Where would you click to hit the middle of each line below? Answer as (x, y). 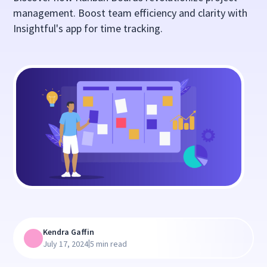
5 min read (109, 244)
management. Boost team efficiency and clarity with (131, 13)
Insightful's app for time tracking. (88, 28)
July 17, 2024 (66, 244)
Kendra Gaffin (69, 232)
